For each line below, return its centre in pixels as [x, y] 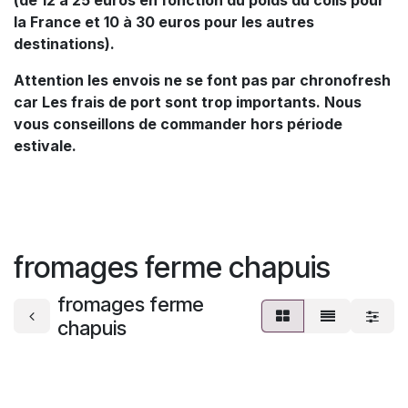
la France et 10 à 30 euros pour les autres [164, 21]
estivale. [47, 145]
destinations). [64, 43]
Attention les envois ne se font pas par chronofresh [202, 80]
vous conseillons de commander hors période [178, 123]
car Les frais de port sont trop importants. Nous [188, 102]
